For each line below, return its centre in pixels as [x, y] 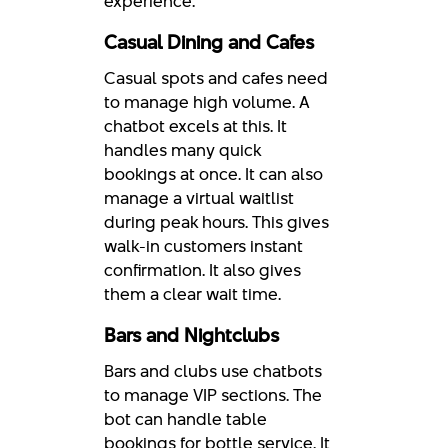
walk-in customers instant [203, 245]
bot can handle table [185, 418]
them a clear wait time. [192, 293]
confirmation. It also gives [202, 269]
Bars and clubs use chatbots [213, 370]
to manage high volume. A [207, 101]
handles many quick [182, 149]
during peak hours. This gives [216, 221]
